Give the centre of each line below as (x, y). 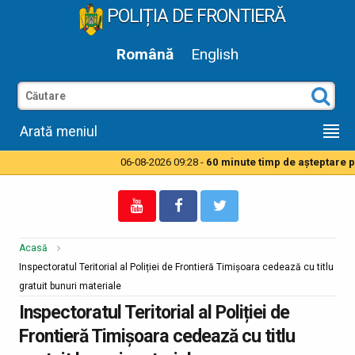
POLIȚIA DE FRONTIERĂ (195, 16)
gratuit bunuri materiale (70, 286)
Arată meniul (59, 132)
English (215, 55)
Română (145, 55)
